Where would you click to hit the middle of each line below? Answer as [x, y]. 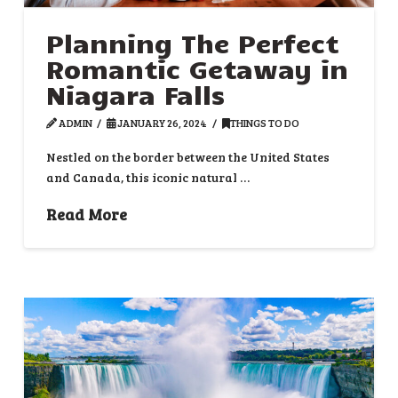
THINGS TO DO [264, 123]
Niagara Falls [135, 95]
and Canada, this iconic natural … [147, 177]
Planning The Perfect [192, 43]
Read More [86, 215]
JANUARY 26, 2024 [162, 123]
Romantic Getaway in [197, 69]
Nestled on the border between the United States [187, 156]
